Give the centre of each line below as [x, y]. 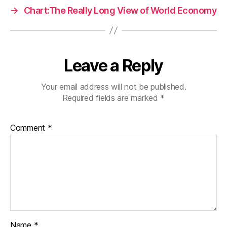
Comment [29, 128]
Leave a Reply [113, 66]
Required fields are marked [111, 98]
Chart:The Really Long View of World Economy [120, 10]
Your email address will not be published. [113, 87]
